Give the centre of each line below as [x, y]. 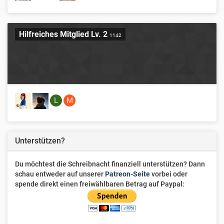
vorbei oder [169, 174]
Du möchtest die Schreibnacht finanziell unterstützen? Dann [110, 164]
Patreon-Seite [127, 174]
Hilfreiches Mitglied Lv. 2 [64, 34]
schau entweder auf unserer [60, 174]
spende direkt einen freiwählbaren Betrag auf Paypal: [100, 184]
